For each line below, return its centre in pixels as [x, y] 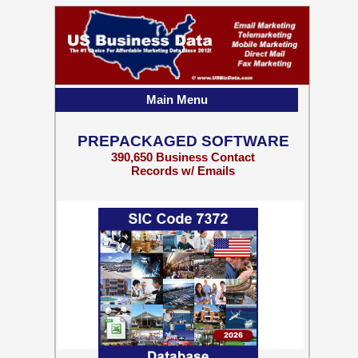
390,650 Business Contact [183, 157]
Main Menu [177, 99]
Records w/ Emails [183, 171]
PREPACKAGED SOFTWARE [183, 141]
